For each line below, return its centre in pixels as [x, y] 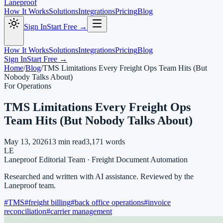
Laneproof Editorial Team [45, 159]
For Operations [28, 86]
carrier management [81, 211]
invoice [159, 202]
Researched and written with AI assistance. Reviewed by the [99, 176]
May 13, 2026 [26, 141]
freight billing [50, 202]
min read [71, 141]
